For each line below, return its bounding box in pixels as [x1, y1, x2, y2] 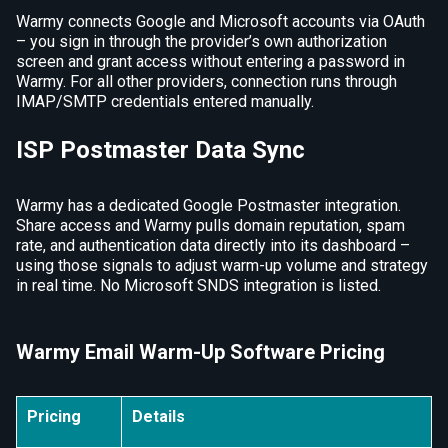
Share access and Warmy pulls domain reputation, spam [16, 216, 405, 235]
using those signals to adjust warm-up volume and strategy [16, 256, 428, 275]
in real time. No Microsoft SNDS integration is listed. [16, 276, 381, 295]
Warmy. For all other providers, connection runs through [16, 72, 397, 91]
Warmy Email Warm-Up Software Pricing [16, 340, 385, 364]
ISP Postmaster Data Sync [16, 136, 305, 164]
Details [132, 407, 185, 426]
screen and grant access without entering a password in [16, 52, 405, 71]
